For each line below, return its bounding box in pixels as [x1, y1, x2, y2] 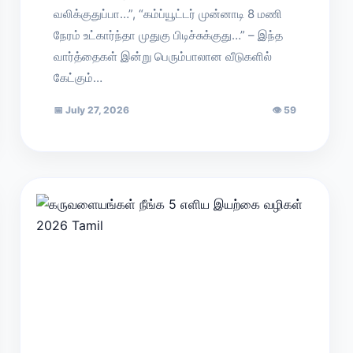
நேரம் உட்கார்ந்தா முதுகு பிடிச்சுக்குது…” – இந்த [54, 28, 284, 43]
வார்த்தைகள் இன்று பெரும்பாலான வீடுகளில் [54, 49, 273, 64]
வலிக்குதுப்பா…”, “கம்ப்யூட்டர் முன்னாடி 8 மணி [54, 6, 283, 21]
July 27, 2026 [63, 104, 130, 116]
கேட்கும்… [54, 70, 103, 85]
